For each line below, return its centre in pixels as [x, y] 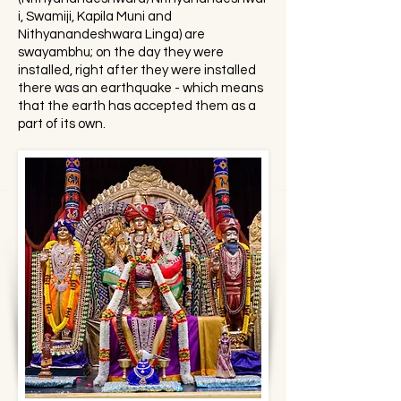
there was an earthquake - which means [141, 88]
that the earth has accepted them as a [137, 106]
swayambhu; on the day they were [121, 52]
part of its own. [62, 124]
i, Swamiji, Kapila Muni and [95, 17]
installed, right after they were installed [137, 70]
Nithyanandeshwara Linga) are [111, 34]
